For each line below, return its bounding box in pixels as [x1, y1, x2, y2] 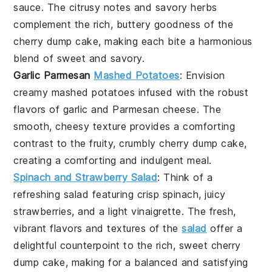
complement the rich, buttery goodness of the [13, 18, 234, 30]
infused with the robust [135, 86, 249, 98]
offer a [206, 222, 243, 234]
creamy [13, 86, 52, 98]
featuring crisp [89, 188, 163, 200]
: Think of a [157, 171, 213, 183]
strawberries [13, 205, 72, 217]
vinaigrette [131, 205, 182, 217]
